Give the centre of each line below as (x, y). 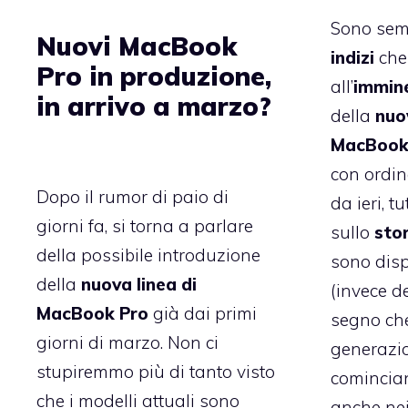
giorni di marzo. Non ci (127, 342)
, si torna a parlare (179, 225)
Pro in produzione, (154, 76)
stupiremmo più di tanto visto (156, 371)
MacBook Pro (92, 313)
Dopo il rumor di (104, 196)
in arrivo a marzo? (154, 107)
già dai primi (203, 313)
